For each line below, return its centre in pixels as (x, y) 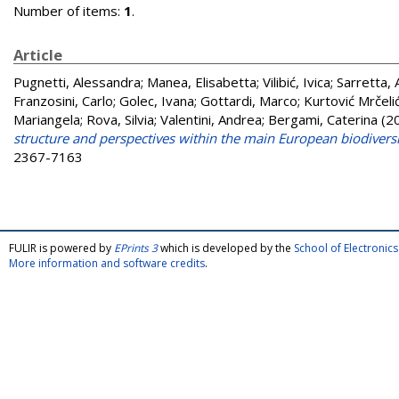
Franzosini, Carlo (63, 101)
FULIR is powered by (61, 248)
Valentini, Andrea (211, 119)
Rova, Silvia (120, 119)
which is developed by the (226, 248)
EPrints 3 (136, 248)
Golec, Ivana (157, 101)
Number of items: (69, 11)
